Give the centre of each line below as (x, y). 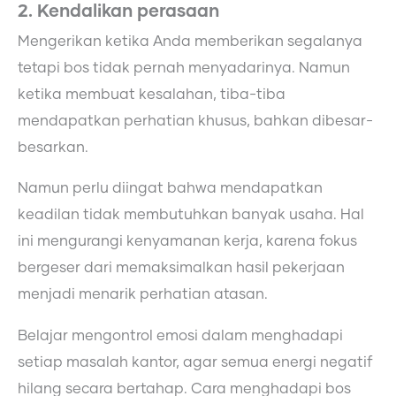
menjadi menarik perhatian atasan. (143, 295)
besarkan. (53, 147)
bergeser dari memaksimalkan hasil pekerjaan (181, 268)
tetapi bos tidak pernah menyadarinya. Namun (184, 68)
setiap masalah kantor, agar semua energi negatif (195, 362)
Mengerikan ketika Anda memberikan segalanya (190, 41)
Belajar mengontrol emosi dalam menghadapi (180, 335)
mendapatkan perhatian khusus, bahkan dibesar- (195, 121)
